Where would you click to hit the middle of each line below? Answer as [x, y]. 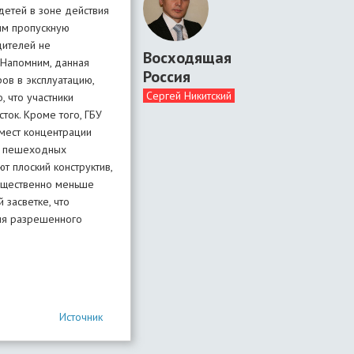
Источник [81, 317]
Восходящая [187, 58]
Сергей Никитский [189, 96]
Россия [167, 77]
